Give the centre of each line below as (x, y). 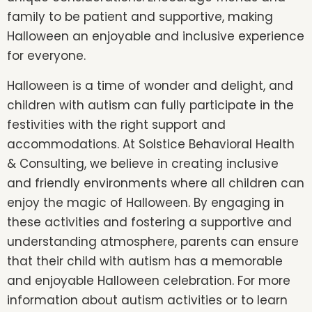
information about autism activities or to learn (147, 300)
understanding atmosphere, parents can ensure (153, 241)
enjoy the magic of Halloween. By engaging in (146, 202)
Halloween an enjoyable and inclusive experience (156, 37)
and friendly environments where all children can (156, 183)
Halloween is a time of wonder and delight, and (150, 85)
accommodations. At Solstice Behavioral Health (151, 144)
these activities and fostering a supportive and (149, 222)
